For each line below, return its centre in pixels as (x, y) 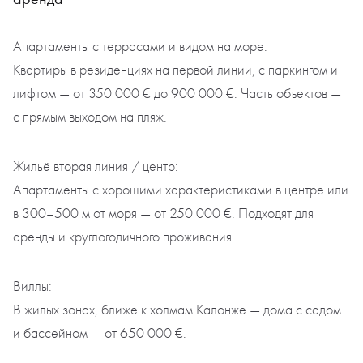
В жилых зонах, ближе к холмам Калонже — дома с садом (177, 310)
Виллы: (32, 287)
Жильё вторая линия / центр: (96, 167)
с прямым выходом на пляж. (90, 117)
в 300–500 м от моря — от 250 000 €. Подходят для (163, 214)
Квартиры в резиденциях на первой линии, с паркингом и (175, 70)
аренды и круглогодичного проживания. (124, 237)
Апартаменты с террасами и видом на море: (140, 47)
